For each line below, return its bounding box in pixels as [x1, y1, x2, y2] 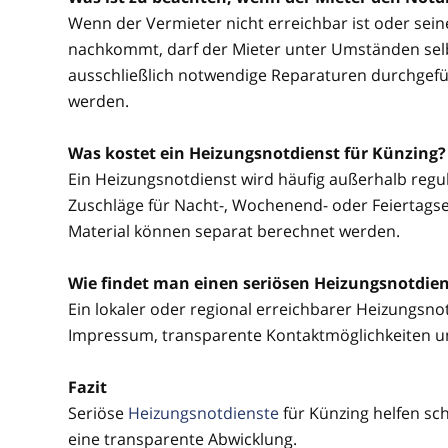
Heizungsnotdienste [128, 402, 279, 424]
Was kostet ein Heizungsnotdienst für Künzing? [68, 142, 446, 164]
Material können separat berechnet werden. [68, 220, 400, 242]
